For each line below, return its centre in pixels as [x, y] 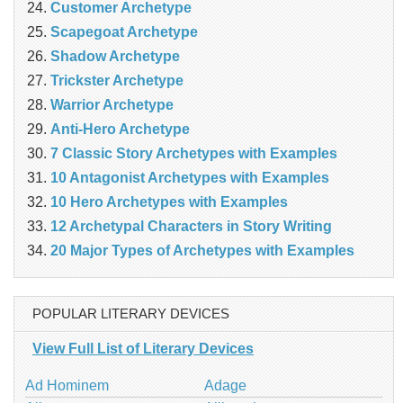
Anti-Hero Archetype [120, 130]
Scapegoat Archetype [124, 32]
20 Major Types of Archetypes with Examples [202, 251]
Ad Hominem [67, 386]
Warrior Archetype [112, 105]
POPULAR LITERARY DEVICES [131, 314]
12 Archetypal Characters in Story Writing [191, 227]
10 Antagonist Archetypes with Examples [190, 178]
